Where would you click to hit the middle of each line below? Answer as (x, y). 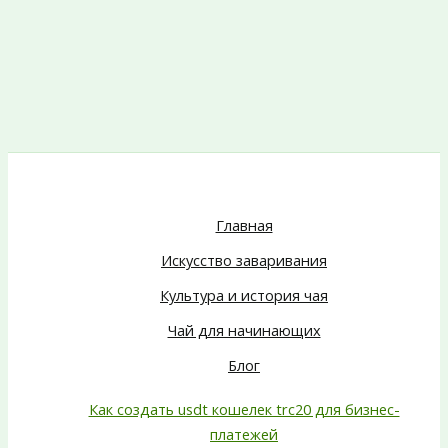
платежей (244, 434)
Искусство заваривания (244, 259)
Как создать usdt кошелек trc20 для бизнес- (244, 409)
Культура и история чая (244, 294)
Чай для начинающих (244, 329)
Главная (244, 224)
